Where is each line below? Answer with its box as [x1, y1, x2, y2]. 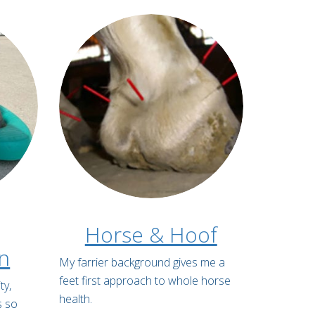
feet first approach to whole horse [58, 273, 231, 289]
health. [58, 291, 92, 307]
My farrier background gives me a [58, 255, 225, 271]
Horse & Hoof [84, 220, 217, 250]
